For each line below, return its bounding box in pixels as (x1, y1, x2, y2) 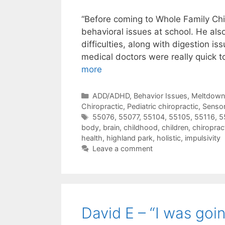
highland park (106, 134, 153, 143)
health (81, 134, 102, 143)
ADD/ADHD (92, 91, 130, 100)
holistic (157, 134, 181, 143)
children (162, 123, 188, 132)
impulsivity (185, 134, 220, 143)
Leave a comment (92, 144, 153, 153)
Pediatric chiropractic (127, 102, 198, 111)
